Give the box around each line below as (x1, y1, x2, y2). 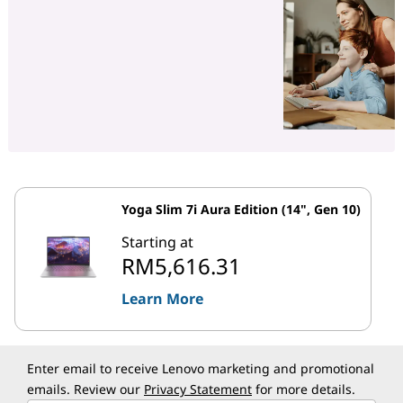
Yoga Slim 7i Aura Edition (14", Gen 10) (121, 201, 361, 219)
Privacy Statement (144, 381, 252, 399)
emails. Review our (27, 381, 144, 399)
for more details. (252, 381, 355, 399)
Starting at (121, 232, 193, 253)
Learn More (121, 289, 203, 309)
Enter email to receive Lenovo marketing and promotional (27, 360, 374, 378)
